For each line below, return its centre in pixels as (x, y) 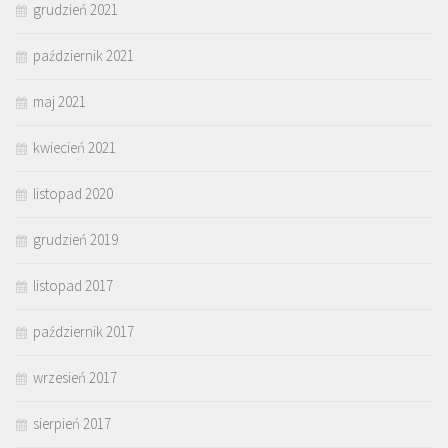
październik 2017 (83, 331)
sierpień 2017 (72, 423)
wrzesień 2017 (75, 377)
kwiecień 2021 (74, 147)
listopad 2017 (73, 285)
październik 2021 (83, 55)
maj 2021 (59, 101)
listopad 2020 (73, 193)
